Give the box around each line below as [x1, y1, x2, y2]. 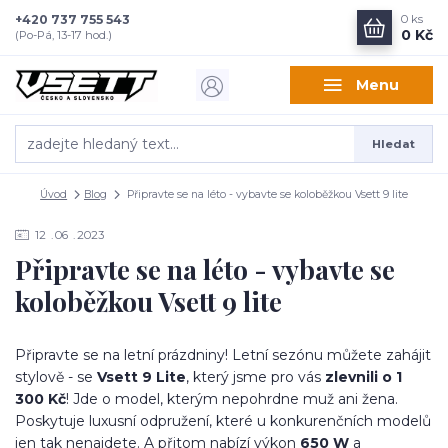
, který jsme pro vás [186, 368, 325, 387]
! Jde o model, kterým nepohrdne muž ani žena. [66, 390, 398, 409]
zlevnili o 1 [325, 368, 402, 387]
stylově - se [15, 368, 97, 387]
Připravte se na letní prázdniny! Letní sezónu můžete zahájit [15, 346, 431, 365]
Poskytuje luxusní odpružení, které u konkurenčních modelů [15, 412, 431, 431]
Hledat [371, 136, 415, 151]
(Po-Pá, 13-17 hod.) [15, 28, 112, 42]
